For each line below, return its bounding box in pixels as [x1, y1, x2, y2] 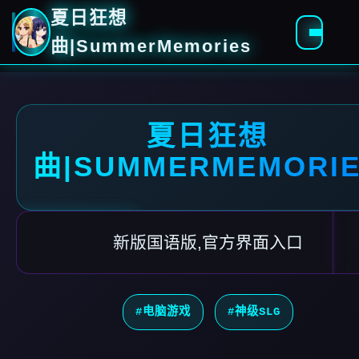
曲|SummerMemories [50, 36, 252, 56]
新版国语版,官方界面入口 [112, 233, 303, 252]
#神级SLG [227, 305, 280, 318]
